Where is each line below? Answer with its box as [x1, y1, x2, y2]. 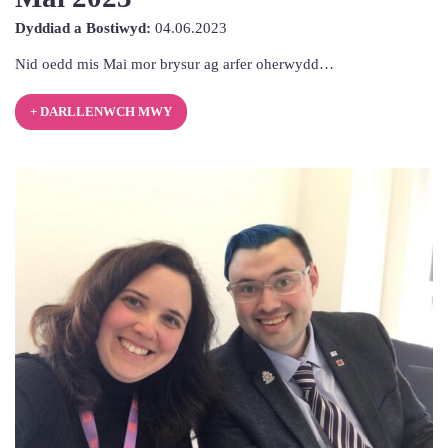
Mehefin [226, 41, 279, 59]
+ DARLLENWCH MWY [29, 105, 172, 120]
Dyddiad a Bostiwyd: [15, 19, 151, 37]
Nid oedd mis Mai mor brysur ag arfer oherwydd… [15, 55, 334, 73]
